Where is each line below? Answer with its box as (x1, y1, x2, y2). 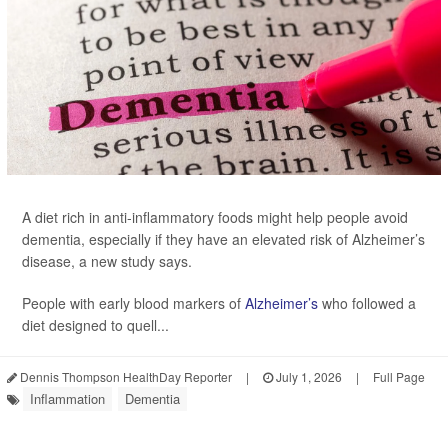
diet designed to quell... (22, 315, 169, 335)
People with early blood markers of (22, 293, 245, 313)
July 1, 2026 (273, 368, 342, 385)
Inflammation (30, 389, 105, 408)
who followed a (318, 293, 416, 313)
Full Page (373, 368, 425, 385)
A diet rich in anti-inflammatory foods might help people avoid (22, 207, 408, 227)
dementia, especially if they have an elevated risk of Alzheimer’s (22, 229, 425, 249)
